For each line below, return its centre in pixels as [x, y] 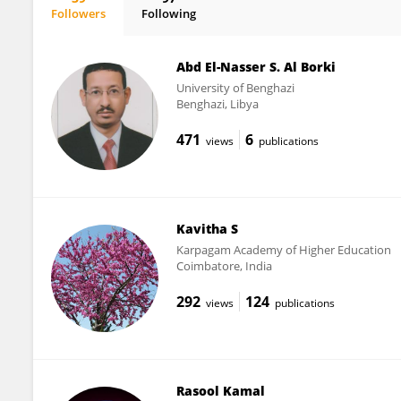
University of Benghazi [235, 88]
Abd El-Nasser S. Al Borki [256, 67]
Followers [78, 13]
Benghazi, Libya [217, 104]
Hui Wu [86, 29]
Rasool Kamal [220, 390]
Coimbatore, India [224, 265]
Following [169, 13]
